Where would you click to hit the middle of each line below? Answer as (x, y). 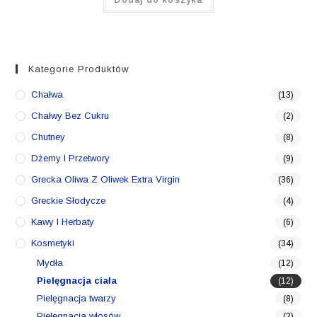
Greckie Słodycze (69, 200)
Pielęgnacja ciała (77, 280)
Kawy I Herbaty (63, 221)
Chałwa (47, 94)
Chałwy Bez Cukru (70, 115)
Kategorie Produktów (79, 69)
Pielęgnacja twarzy (77, 298)
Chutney (48, 137)
